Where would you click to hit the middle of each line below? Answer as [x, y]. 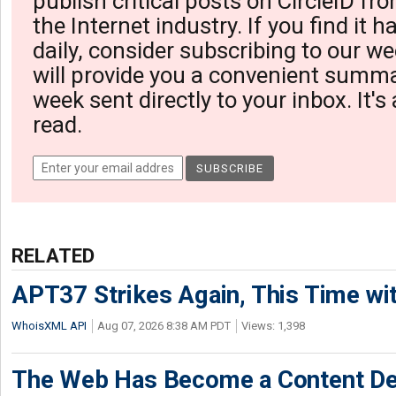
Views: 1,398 [273, 326]
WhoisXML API [49, 326]
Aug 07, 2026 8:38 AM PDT [164, 326]
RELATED [53, 255]
